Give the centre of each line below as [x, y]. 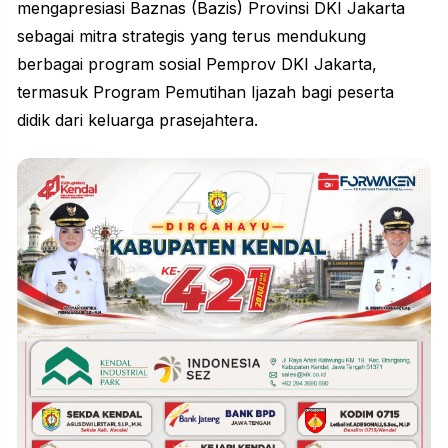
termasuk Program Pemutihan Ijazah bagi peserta [205, 92]
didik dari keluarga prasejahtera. [137, 120]
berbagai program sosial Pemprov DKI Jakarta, [197, 64]
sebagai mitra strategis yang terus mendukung [191, 36]
